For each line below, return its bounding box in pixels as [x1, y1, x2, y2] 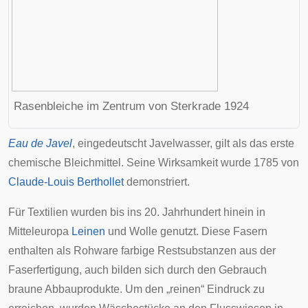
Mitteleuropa [8, 225, 71, 237]
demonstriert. [124, 176, 190, 188]
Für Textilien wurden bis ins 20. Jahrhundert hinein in [8, 206, 265, 218]
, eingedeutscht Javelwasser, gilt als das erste [72, 137, 294, 149]
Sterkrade [170, 100, 221, 113]
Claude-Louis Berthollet [8, 176, 124, 188]
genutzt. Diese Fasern [157, 225, 267, 237]
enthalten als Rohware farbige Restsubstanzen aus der [8, 245, 276, 256]
